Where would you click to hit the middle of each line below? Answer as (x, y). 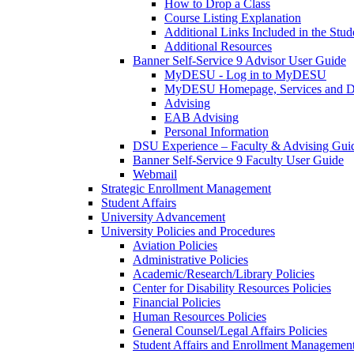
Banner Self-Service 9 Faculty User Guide (238, 160)
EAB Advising (201, 117)
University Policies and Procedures (188, 231)
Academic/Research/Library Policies (224, 274)
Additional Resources (218, 46)
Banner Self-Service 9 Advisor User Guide (239, 60)
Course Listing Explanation (233, 18)
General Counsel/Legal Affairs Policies (230, 331)
